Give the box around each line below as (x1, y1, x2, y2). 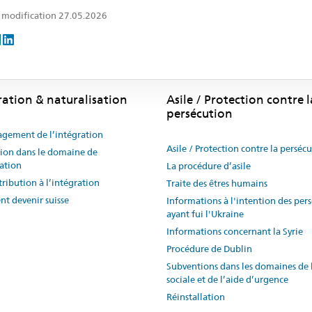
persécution (166, 106, 233, 120)
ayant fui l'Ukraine (166, 208, 244, 219)
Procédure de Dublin (166, 242, 252, 254)
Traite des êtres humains (166, 177, 267, 189)
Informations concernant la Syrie (166, 225, 303, 237)
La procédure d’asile (166, 159, 251, 171)
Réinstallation (166, 290, 225, 302)
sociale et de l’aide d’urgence (166, 273, 288, 285)
